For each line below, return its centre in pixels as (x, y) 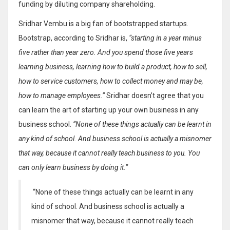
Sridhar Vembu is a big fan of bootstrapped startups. (103, 23)
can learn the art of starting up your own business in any (109, 110)
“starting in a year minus (165, 38)
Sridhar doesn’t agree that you (154, 95)
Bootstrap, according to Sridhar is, (74, 38)
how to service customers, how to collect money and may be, (111, 81)
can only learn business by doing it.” (73, 167)
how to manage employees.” (62, 95)
